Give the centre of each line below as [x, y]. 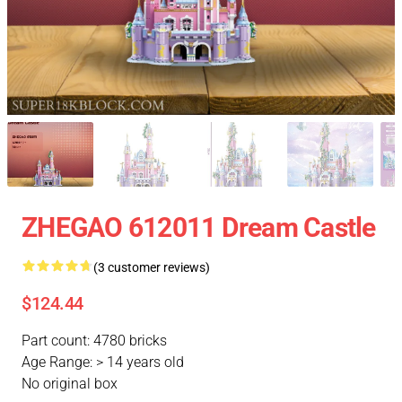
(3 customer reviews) [152, 267]
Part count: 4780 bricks [94, 341]
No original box [70, 384]
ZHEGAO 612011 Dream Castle [199, 227]
